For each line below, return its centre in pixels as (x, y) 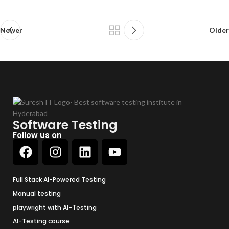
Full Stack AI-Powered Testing (59, 180)
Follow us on (37, 135)
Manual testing (37, 194)
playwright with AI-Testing (55, 208)
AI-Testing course (41, 221)
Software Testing (65, 125)
